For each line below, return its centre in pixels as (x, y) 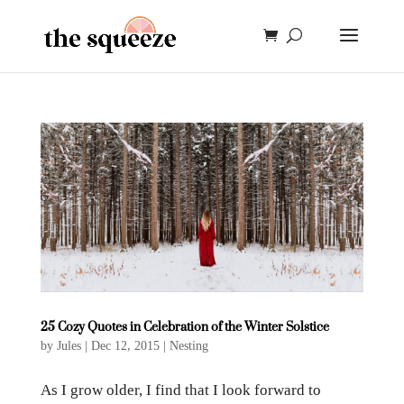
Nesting (188, 346)
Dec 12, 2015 (125, 346)
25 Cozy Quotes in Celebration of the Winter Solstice (184, 326)
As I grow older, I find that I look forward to (180, 390)
